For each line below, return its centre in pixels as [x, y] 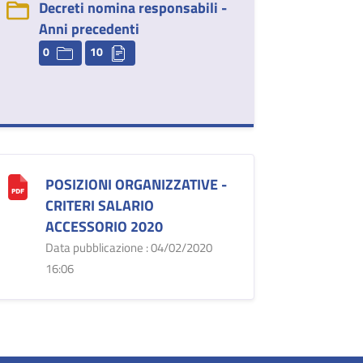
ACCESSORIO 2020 [104, 226]
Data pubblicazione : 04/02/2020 [128, 247]
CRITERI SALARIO [99, 205]
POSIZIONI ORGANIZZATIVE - [136, 184]
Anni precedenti [89, 28]
